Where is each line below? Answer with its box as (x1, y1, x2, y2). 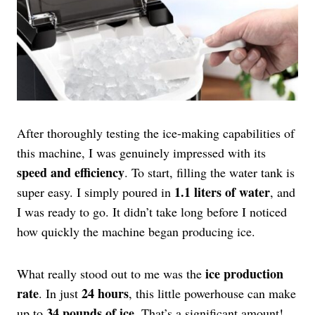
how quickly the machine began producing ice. (17, 223, 255, 240)
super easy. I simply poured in (17, 184, 174, 201)
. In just (39, 285, 82, 302)
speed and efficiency (17, 163, 124, 182)
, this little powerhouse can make (129, 285, 296, 302)
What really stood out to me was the (17, 265, 205, 283)
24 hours (82, 284, 129, 303)
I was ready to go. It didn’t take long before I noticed (17, 203, 287, 221)
